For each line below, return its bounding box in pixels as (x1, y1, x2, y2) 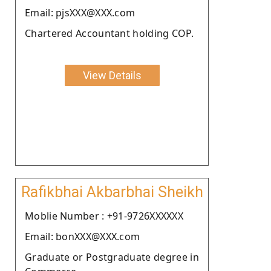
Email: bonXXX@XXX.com (25, 229, 140, 243)
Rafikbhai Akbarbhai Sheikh (21, 183, 203, 201)
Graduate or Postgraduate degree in (25, 250, 199, 264)
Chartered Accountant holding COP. (25, 26, 194, 40)
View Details (82, 68, 142, 82)
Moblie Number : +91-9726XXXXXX (25, 209, 183, 223)
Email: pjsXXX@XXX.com (25, 5, 135, 19)
